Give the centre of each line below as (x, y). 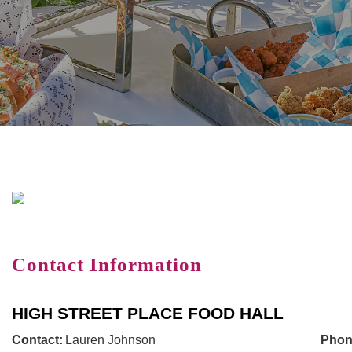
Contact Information (106, 265)
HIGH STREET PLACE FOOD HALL (147, 313)
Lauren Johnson (110, 340)
